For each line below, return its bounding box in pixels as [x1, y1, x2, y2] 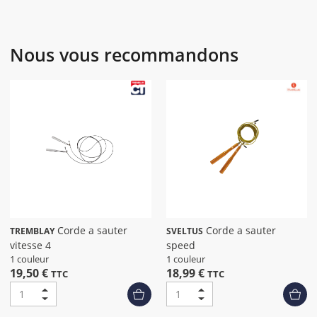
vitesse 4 [10, 238, 51, 252]
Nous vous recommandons [10, 42, 238, 67]
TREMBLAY [10, 225, 54, 237]
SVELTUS [166, 225, 203, 237]
